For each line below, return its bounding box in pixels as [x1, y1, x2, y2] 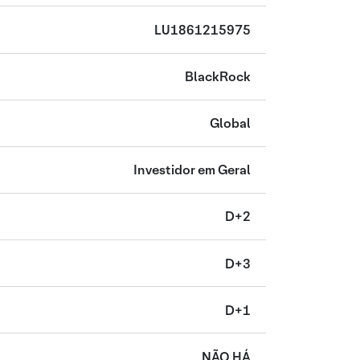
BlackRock [184, 68, 251, 86]
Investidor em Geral [133, 162, 251, 179]
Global [209, 115, 251, 133]
